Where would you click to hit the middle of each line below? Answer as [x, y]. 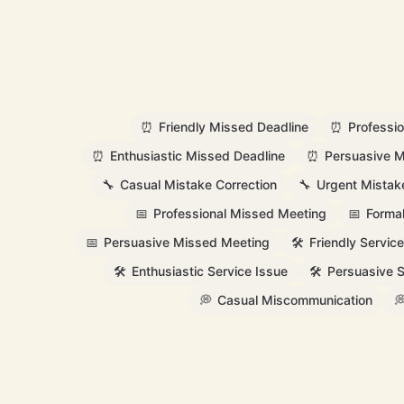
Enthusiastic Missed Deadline [197, 156]
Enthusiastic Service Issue [210, 271]
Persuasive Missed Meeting [186, 242]
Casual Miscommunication [294, 300]
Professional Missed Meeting [239, 213]
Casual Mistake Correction [198, 184]
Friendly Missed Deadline [234, 127]
